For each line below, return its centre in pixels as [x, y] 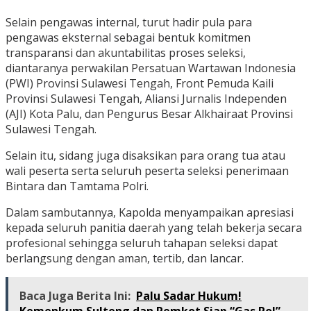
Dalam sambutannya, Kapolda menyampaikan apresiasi [150, 213]
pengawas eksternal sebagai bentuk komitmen [128, 38]
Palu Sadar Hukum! [189, 296]
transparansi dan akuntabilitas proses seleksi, [126, 53]
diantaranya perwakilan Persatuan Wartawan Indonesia [151, 68]
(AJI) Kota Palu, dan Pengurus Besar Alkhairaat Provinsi [149, 114]
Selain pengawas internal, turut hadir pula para [129, 23]
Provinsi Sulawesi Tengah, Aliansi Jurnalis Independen [146, 99]
